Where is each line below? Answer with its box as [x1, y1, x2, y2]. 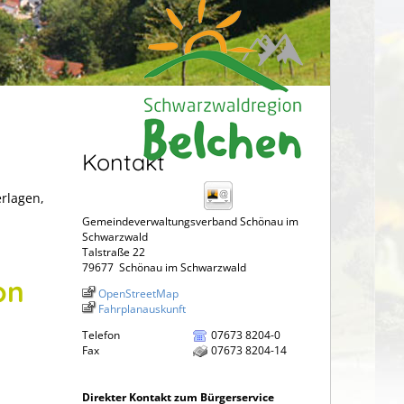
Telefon [82, 327, 120, 343]
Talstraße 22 [82, 244, 145, 260]
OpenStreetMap [98, 286, 179, 301]
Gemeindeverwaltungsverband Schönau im [82, 214, 298, 229]
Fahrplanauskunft [98, 301, 186, 317]
